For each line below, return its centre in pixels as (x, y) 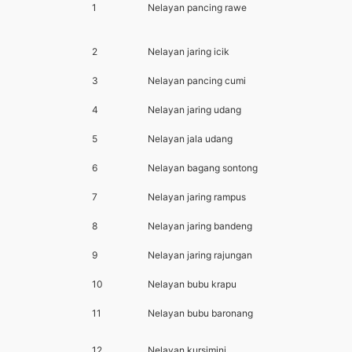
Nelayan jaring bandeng (200, 226)
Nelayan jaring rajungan (200, 255)
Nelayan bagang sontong (203, 168)
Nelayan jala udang (190, 139)
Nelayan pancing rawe (197, 8)
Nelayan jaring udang (194, 110)
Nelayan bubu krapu (192, 284)
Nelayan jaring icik (189, 52)
